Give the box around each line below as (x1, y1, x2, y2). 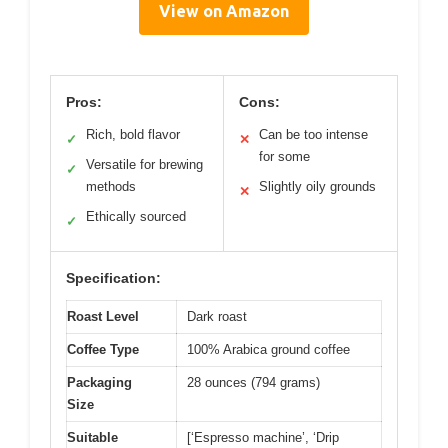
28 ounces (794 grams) (187, 375, 320, 390)
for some (259, 149, 310, 164)
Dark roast (187, 309, 247, 324)
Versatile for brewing (86, 157, 203, 172)
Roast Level (67, 309, 139, 324)
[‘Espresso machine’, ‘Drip (187, 430, 339, 445)
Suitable (67, 430, 118, 445)
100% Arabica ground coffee (187, 342, 350, 357)
